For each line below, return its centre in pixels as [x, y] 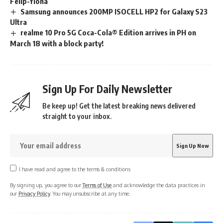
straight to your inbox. [77, 116]
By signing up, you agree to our [46, 185]
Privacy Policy [34, 194]
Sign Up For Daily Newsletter [107, 89]
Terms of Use [97, 185]
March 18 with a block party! [57, 44]
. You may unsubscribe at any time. [90, 194]
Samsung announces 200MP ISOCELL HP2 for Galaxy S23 [114, 11]
